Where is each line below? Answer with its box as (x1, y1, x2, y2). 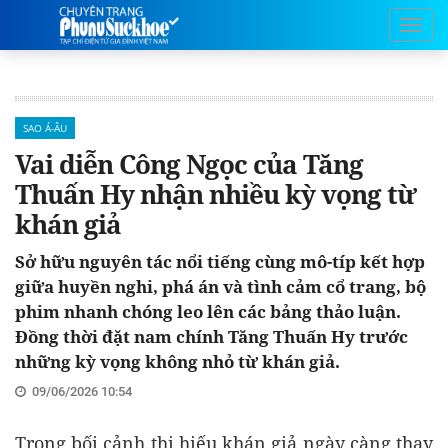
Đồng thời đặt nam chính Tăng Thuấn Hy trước (15, 325, 408, 348)
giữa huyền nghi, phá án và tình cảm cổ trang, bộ (15, 275, 426, 298)
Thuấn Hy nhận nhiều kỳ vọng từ (15, 176, 416, 212)
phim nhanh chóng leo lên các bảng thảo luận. (15, 300, 401, 323)
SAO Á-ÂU (23, 121, 67, 135)
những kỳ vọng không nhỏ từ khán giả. (15, 350, 340, 373)
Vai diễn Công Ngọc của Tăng (15, 146, 363, 182)
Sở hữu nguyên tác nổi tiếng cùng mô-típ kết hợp (15, 250, 425, 273)
